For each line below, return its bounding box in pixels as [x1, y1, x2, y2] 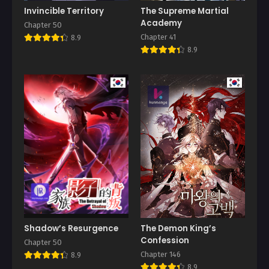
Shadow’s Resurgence [24, 222, 118, 234]
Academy [141, 17, 182, 29]
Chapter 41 [141, 32, 176, 42]
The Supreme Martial [141, 5, 229, 17]
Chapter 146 [141, 249, 181, 259]
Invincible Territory [24, 5, 104, 17]
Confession [141, 234, 189, 246]
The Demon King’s [141, 222, 216, 234]
